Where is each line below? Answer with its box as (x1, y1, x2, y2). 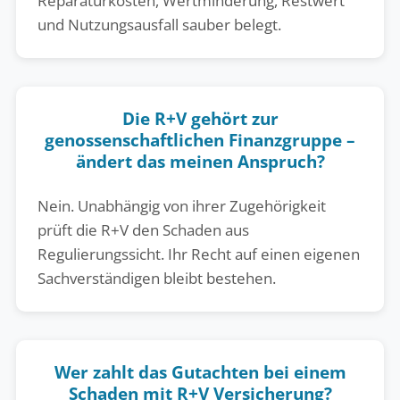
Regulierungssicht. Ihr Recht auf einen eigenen (37, 243, 360, 264)
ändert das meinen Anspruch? (75, 149, 325, 172)
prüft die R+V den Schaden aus (37, 219, 249, 240)
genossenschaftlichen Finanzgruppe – (45, 128, 355, 151)
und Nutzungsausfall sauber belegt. (37, 13, 281, 35)
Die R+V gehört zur (121, 106, 279, 129)
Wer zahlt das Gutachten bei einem (54, 360, 346, 383)
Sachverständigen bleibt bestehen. (37, 267, 276, 288)
